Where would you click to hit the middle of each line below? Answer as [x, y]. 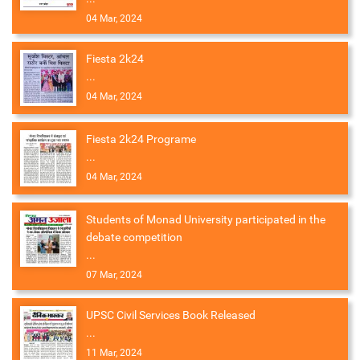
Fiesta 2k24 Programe [141, 139]
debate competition [134, 237]
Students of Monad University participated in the [206, 220]
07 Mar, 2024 [114, 275]
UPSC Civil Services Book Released [171, 315]
